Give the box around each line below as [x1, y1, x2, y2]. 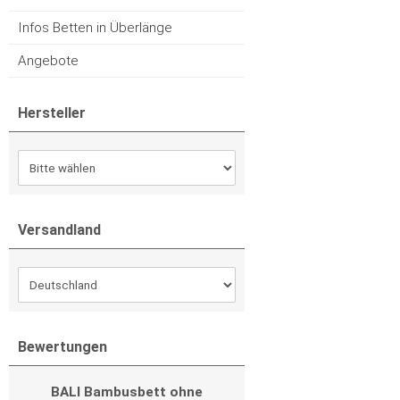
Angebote [18, 53, 79, 69]
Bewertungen [18, 338, 107, 355]
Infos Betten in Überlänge [18, 20, 172, 36]
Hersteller [18, 104, 86, 121]
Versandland [18, 221, 101, 238]
